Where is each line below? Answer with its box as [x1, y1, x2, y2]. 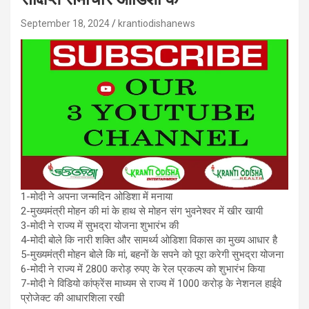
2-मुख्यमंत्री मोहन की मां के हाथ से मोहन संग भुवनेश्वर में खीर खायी [21, 205, 263, 218]
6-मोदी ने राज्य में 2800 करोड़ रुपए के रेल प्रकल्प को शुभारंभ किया [21, 263, 265, 276]
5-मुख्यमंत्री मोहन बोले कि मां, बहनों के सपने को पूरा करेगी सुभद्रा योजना [21, 248, 283, 261]
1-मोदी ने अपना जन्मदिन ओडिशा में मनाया [21, 190, 172, 203]
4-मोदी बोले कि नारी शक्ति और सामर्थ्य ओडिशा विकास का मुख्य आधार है [21, 234, 277, 247]
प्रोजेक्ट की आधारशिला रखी [21, 292, 124, 305]
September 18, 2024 [21, 18, 110, 29]
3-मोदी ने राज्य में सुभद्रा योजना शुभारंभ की [21, 219, 179, 232]
